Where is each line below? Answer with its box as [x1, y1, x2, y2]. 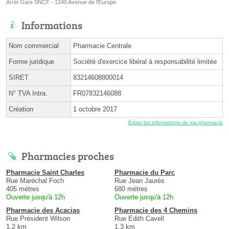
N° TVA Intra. [9, 89, 48, 98]
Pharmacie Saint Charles [6, 169, 84, 177]
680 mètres [114, 185, 148, 193]
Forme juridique [9, 58, 54, 66]
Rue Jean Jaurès [114, 177, 165, 185]
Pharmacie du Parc [114, 169, 175, 177]
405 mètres [6, 185, 39, 193]
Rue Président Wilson [6, 215, 70, 223]
